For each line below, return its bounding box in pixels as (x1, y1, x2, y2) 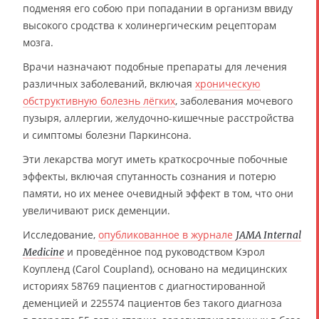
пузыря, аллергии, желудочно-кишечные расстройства (23, 111, 294, 125)
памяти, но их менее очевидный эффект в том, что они (23, 187, 293, 201)
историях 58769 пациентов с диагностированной (23, 279, 266, 293)
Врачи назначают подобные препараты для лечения (23, 60, 287, 74)
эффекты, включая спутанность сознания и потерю (23, 169, 276, 184)
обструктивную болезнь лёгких (23, 94, 175, 108)
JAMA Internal (236, 229, 301, 242)
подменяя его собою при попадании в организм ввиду (23, 1, 293, 16)
